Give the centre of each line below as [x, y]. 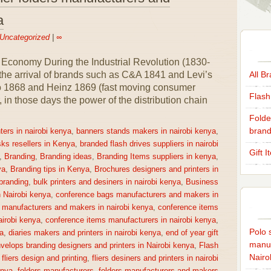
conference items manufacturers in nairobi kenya [130, 220]
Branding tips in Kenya [50, 169]
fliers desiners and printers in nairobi [155, 258]
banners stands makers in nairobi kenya [146, 131]
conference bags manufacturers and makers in [137, 195]
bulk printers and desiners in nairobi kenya [107, 182]
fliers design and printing [44, 258]
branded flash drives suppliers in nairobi [149, 144]
